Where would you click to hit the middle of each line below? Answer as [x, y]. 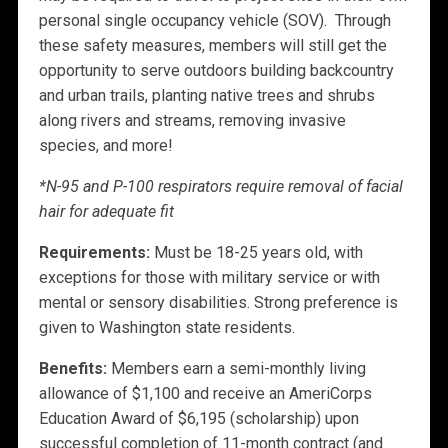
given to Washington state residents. [166, 328]
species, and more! [105, 146]
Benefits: [72, 369]
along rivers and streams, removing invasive [192, 121]
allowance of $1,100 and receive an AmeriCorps [205, 394]
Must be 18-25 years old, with [256, 253]
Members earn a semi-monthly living [236, 369]
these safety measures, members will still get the [212, 46]
